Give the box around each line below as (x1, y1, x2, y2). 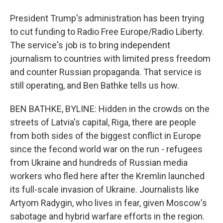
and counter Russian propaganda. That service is (10, 67, 202, 77)
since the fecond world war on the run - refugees (10, 144, 203, 154)
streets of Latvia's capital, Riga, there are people (10, 117, 196, 127)
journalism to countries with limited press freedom (10, 53, 211, 64)
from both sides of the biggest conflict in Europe (10, 130, 201, 141)
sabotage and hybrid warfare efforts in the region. (10, 211, 205, 222)
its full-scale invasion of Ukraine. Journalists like (10, 184, 199, 195)
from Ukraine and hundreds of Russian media (10, 157, 188, 168)
